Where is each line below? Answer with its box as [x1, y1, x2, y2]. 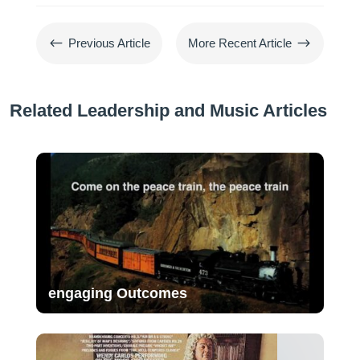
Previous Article [67, 35, 150, 50]
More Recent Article [188, 35, 292, 50]
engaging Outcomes [47, 284, 187, 301]
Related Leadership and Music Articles [9, 100, 327, 121]
